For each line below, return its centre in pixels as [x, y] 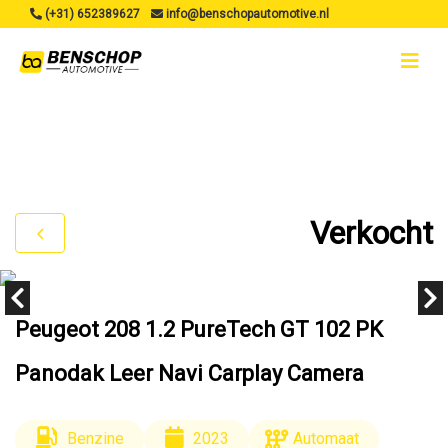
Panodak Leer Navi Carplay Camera [189, 373]
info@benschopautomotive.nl [246, 14]
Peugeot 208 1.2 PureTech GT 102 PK [199, 329]
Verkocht [371, 232]
